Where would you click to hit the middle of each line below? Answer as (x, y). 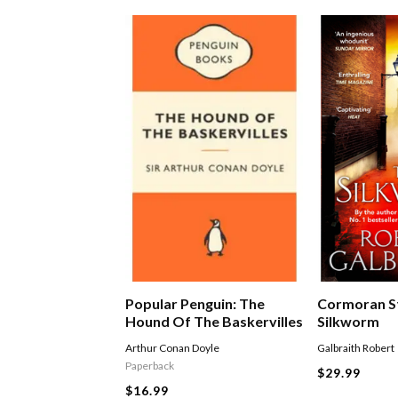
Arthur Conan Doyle (173, 348)
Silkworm (349, 322)
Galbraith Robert (356, 348)
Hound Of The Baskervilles (215, 322)
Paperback (150, 366)
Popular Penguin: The (195, 304)
